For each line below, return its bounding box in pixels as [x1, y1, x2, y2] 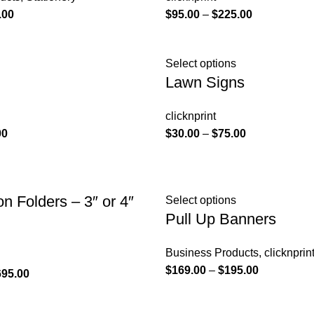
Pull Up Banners [165, 210, 276, 228]
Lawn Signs [165, 74, 245, 91]
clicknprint [165, 110, 216, 122]
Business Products [165, 247, 259, 259]
